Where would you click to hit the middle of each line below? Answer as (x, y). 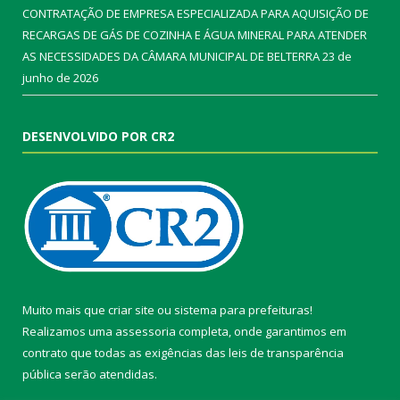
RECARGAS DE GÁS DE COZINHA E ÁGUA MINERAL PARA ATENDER (195, 34)
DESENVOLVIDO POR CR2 (98, 136)
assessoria (146, 331)
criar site (131, 309)
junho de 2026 (60, 77)
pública (42, 374)
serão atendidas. (109, 374)
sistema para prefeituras (242, 309)
